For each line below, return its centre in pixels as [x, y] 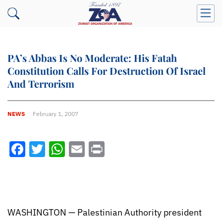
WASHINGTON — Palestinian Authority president [105, 212]
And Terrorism [41, 83]
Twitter [70, 149]
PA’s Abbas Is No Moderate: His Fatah [92, 58]
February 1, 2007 [55, 113]
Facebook [60, 149]
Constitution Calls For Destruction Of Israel [107, 71]
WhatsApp [102, 149]
